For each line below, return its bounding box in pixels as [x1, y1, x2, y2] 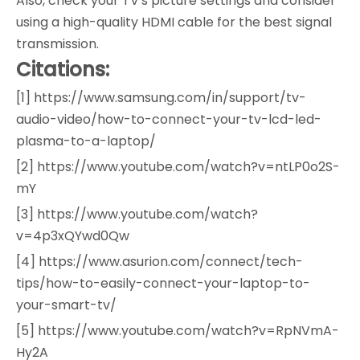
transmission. [16, 34, 99, 53]
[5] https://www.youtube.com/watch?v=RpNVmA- [16, 321, 339, 340]
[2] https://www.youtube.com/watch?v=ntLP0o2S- [16, 157, 340, 176]
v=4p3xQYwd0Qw [16, 226, 129, 245]
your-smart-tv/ [16, 295, 117, 314]
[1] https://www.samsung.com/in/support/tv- [16, 88, 306, 107]
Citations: [16, 55, 109, 83]
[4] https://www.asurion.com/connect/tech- [16, 252, 303, 271]
